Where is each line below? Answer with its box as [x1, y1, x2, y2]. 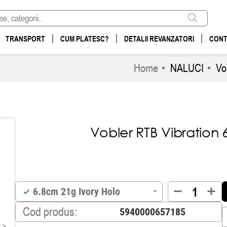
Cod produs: [22, 204, 77, 218]
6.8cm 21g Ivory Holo [32, 185, 120, 198]
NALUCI [170, 61, 204, 74]
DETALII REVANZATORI [124, 34, 194, 43]
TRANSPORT [6, 34, 45, 43]
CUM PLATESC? [60, 34, 109, 43]
